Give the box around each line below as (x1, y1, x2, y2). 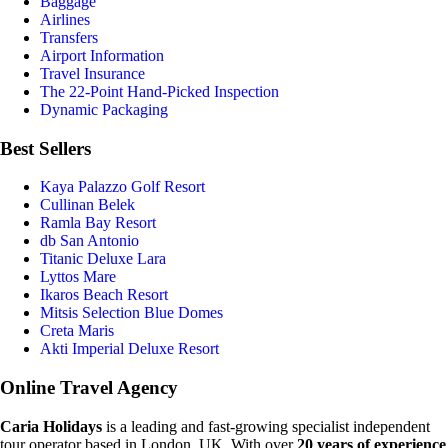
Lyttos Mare (40, 268, 116, 286)
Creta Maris (40, 322, 114, 340)
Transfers (40, 28, 98, 46)
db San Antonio (40, 232, 139, 250)
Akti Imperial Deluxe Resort (40, 340, 219, 358)
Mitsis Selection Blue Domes (40, 304, 223, 322)
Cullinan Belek (40, 196, 135, 214)
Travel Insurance (40, 64, 145, 82)
